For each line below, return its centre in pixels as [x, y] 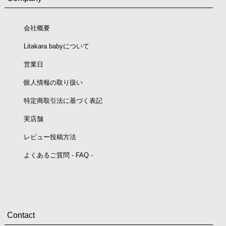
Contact [21, 215]
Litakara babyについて [56, 46]
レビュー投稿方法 [50, 137]
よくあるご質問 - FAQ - [58, 155]
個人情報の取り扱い [53, 83]
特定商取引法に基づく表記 [63, 101]
